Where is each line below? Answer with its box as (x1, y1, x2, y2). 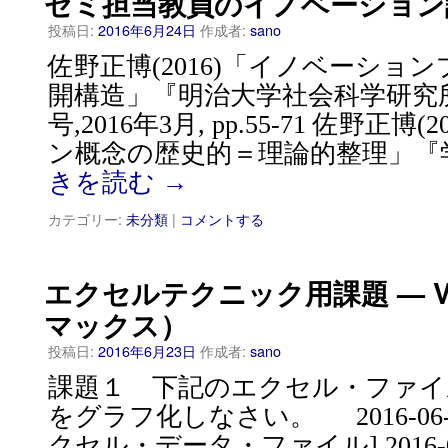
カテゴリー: (48, 208, 122, 229)
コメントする (180, 208, 264, 229)
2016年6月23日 (98, 340, 196, 361)
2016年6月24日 (98, 19, 196, 40)
